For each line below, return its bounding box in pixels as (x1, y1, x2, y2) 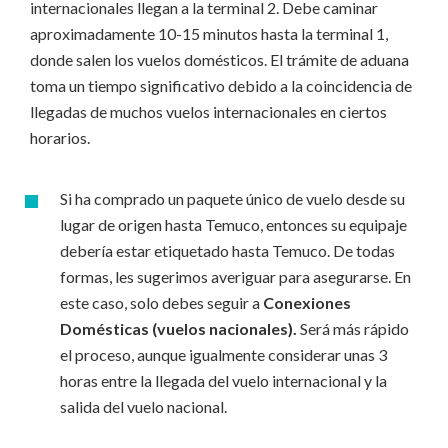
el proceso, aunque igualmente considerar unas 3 (60, 345, 387, 364)
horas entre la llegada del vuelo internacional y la (60, 371, 387, 390)
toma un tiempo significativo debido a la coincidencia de (30, 76, 412, 95)
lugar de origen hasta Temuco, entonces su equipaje (60, 215, 407, 234)
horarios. (30, 128, 93, 147)
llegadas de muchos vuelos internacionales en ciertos (30, 102, 387, 121)
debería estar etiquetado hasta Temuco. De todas (60, 241, 395, 260)
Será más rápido (297, 319, 409, 338)
